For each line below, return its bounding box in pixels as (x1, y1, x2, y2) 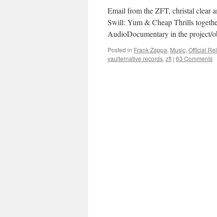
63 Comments (176, 54, 213, 62)
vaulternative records (108, 54, 163, 62)
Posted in (108, 46, 132, 54)
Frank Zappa (134, 46, 167, 54)
